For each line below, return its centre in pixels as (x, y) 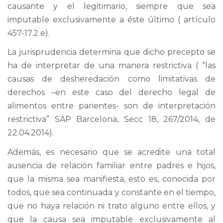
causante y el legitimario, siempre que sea (111, 6)
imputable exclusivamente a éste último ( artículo (111, 19)
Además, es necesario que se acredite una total (111, 152)
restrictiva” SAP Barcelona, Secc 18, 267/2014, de (111, 119)
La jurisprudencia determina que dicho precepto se (111, 52)
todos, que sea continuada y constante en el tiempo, (111, 192)
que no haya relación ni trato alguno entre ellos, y (111, 206)
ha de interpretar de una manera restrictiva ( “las (111, 65)
